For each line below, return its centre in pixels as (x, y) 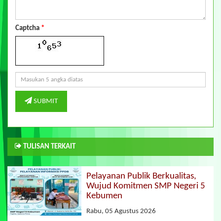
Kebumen (104, 196)
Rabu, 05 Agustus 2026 (121, 212)
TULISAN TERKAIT (49, 147)
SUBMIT (45, 102)
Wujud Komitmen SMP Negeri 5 (146, 186)
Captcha (28, 29)
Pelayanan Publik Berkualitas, (141, 176)
